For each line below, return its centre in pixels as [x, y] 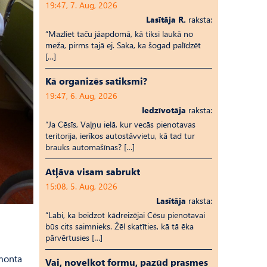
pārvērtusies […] [74, 237]
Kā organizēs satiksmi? [96, 81]
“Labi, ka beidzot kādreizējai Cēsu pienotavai [125, 215]
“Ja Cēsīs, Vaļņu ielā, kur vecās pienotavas [120, 124]
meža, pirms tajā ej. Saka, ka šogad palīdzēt [123, 45]
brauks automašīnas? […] [90, 147]
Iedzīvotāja [164, 110]
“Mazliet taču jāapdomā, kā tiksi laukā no [119, 34]
